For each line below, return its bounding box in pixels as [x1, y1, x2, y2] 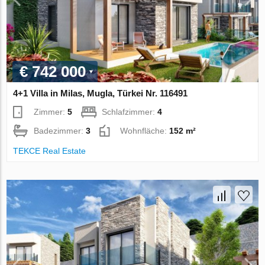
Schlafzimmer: [102, 107, 158, 117]
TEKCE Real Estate [13, 146, 86, 156]
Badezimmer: [34, 126, 86, 136]
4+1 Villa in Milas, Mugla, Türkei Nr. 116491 [13, 88, 188, 99]
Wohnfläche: [120, 126, 170, 136]
